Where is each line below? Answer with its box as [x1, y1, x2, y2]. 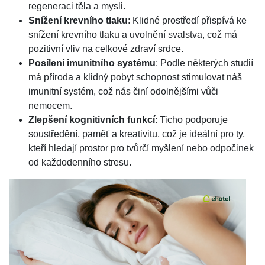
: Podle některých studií [156, 58, 253, 68]
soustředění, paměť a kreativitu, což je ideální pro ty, [28, 129, 245, 139]
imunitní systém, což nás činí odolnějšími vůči [28, 86, 218, 96]
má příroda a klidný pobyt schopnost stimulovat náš [28, 72, 242, 82]
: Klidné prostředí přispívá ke [128, 15, 247, 25]
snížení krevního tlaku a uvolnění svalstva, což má [28, 30, 237, 40]
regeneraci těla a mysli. [28, 1, 125, 11]
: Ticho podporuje [155, 115, 228, 125]
